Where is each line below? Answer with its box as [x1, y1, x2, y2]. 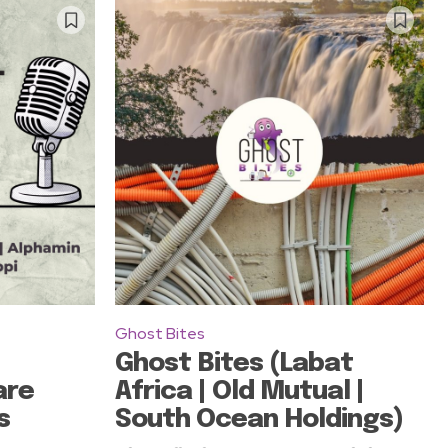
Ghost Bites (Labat [115, 350, 353, 378]
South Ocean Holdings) [115, 406, 403, 434]
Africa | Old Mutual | [115, 378, 364, 406]
